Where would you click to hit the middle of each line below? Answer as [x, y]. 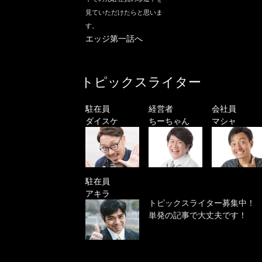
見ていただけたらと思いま [124, 12]
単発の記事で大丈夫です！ [198, 215]
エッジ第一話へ [114, 38]
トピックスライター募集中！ [202, 203]
